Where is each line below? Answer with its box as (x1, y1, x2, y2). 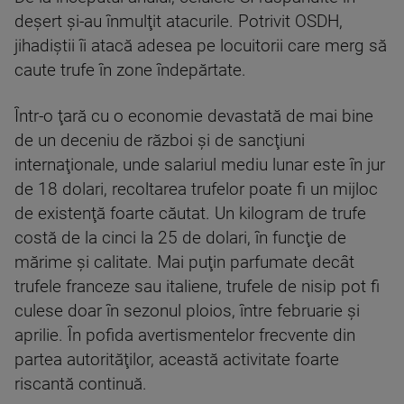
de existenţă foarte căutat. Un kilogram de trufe (14, 204, 366, 224)
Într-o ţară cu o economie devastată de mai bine (14, 106, 373, 126)
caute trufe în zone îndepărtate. (14, 60, 246, 80)
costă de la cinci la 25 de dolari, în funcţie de (14, 228, 346, 248)
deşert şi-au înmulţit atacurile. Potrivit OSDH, (14, 12, 343, 32)
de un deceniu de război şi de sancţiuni (14, 131, 305, 151)
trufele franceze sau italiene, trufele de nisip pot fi (14, 277, 380, 297)
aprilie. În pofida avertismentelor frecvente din (14, 326, 355, 345)
